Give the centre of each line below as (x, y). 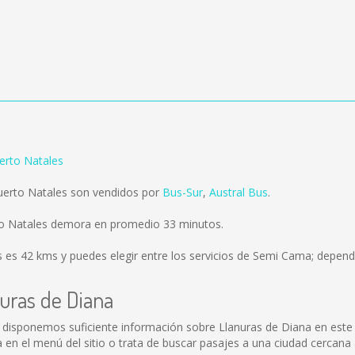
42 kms (39, 256)
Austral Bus (239, 192)
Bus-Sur (183, 192)
